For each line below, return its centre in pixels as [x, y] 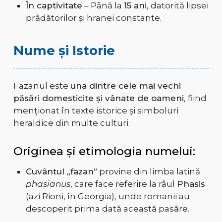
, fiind [195, 98]
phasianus [48, 184]
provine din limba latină [148, 172]
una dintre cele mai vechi [125, 86]
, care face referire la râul [123, 184]
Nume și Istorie [64, 51]
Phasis [191, 184]
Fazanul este [42, 86]
